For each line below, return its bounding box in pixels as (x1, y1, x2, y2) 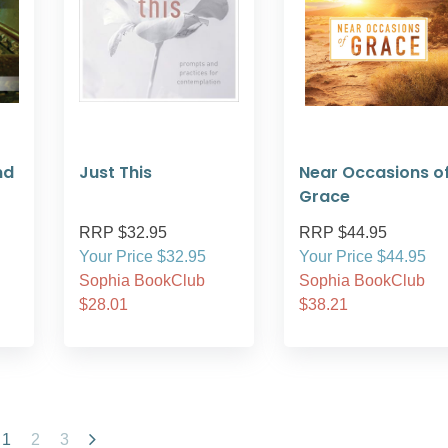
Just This (79, 161, 152, 184)
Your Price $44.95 (299, 248, 426, 265)
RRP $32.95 (79, 224, 167, 241)
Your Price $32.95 (79, 248, 206, 265)
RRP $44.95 (299, 224, 387, 241)
